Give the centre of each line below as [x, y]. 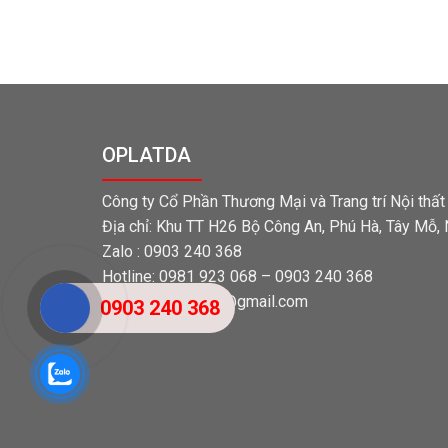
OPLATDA [146, 154]
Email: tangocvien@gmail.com [205, 301]
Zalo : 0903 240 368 [172, 251]
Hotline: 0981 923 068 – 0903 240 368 [237, 276]
